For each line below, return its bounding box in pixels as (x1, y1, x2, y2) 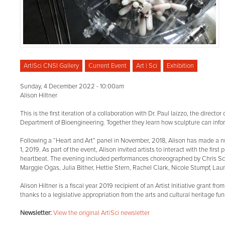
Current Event (88, 62, 127, 70)
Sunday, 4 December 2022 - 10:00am (20, 82, 125, 91)
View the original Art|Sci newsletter (53, 209, 150, 217)
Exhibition (167, 62, 194, 70)
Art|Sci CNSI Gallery (24, 62, 79, 70)
